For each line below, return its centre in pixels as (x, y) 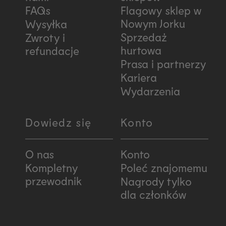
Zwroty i (45, 38)
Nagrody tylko (156, 181)
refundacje (52, 51)
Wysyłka (46, 24)
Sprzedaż (144, 37)
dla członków (153, 194)
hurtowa (141, 50)
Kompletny (51, 167)
